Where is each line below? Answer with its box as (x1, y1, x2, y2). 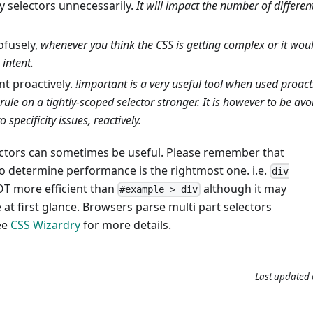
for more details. (80, 217, 171, 233)
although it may (200, 180, 286, 196)
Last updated (255, 270, 310, 284)
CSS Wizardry (10, 217, 80, 233)
